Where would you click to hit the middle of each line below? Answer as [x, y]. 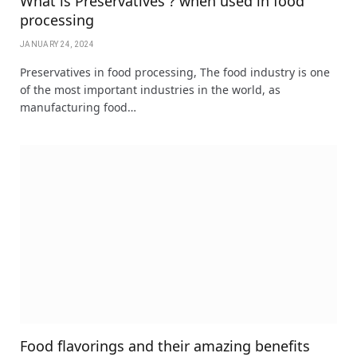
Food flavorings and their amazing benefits [165, 345]
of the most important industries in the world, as [150, 89]
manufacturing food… [78, 107]
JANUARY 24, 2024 [57, 44]
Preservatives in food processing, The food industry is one [175, 72]
